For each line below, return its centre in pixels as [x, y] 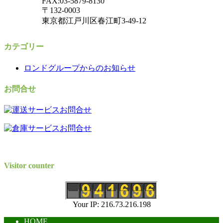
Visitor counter [29, 166]
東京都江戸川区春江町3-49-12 [94, 21]
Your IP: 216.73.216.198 [111, 204]
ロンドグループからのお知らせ [80, 68]
